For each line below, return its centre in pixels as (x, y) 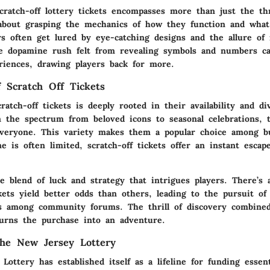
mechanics (106, 24)
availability (213, 106)
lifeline (172, 262)
